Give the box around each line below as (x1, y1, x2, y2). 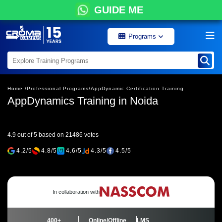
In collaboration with (53, 189, 100, 195)
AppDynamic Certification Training (91, 86, 184, 91)
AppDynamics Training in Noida (7, 95, 158, 107)
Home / (7, 86, 27, 91)
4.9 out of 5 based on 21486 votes (7, 131, 99, 138)
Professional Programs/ (27, 86, 91, 91)
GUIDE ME (94, 4, 143, 15)
